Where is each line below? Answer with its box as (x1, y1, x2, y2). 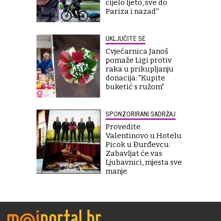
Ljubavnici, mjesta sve (106, 157, 182, 167)
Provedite (106, 122, 141, 131)
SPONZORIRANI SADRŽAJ (106, 108, 176, 119)
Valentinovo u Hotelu (106, 131, 182, 140)
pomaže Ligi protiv (106, 55, 172, 65)
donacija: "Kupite (106, 73, 165, 82)
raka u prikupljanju (106, 64, 174, 74)
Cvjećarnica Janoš (106, 46, 168, 56)
